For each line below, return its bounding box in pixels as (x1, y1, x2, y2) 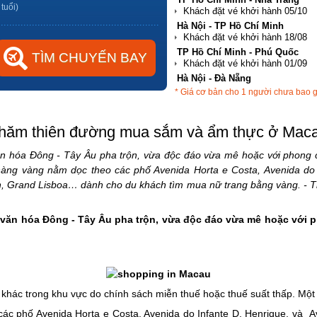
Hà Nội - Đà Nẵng (177, 72, 251, 83)
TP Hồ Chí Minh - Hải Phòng (177, 98, 301, 110)
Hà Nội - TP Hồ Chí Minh (177, 20, 284, 31)
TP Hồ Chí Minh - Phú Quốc (177, 46, 299, 57)
